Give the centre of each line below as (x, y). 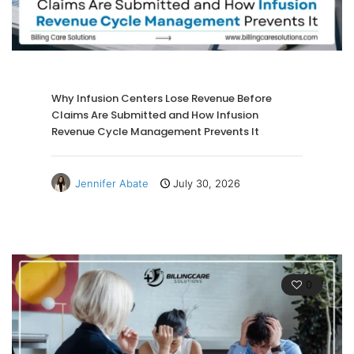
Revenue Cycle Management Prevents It (155, 131)
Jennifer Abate (112, 183)
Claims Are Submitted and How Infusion (155, 115)
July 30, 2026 (207, 183)
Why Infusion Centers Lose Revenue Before (162, 98)
